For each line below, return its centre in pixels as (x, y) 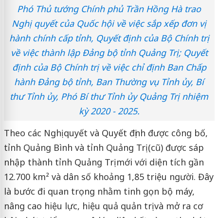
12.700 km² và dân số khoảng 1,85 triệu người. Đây (109, 176)
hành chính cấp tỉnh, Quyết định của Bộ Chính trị (109, 38)
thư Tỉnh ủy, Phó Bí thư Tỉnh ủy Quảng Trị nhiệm (109, 96)
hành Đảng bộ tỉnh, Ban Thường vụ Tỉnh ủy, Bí (109, 82)
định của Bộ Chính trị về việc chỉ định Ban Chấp (109, 67)
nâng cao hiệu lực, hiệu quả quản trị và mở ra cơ (103, 206)
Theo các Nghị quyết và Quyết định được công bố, (106, 133)
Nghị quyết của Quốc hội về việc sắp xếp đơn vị (109, 23)
